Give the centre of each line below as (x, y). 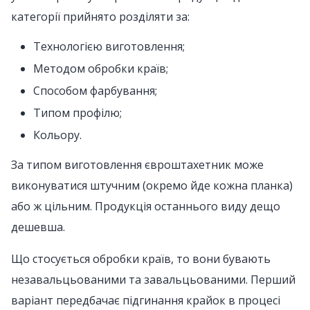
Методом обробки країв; (101, 69)
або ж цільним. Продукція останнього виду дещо (146, 206)
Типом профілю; (77, 113)
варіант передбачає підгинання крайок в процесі (146, 300)
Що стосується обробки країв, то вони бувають (141, 259)
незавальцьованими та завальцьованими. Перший (153, 280)
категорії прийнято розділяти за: (100, 17)
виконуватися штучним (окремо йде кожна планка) (152, 185)
